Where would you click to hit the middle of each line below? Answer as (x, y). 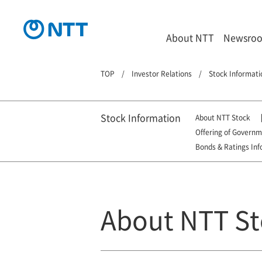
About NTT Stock (223, 117)
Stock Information (141, 118)
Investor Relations (162, 73)
